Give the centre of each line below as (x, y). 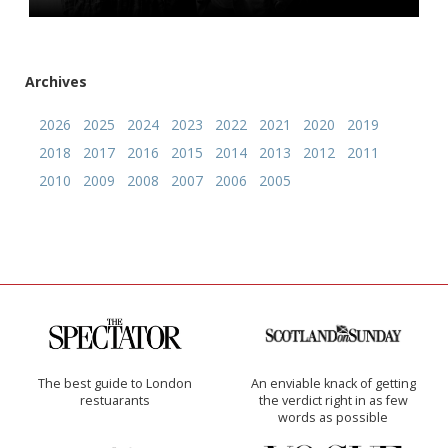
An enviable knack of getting (333, 384)
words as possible (333, 418)
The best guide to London (115, 384)
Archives (56, 82)
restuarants (115, 401)
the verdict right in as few (333, 401)
